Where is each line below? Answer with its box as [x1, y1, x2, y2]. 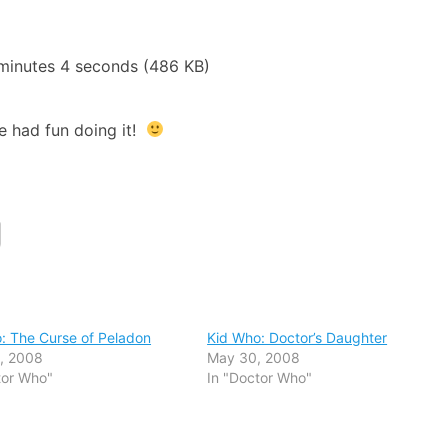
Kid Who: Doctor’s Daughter [207, 328, 388, 346]
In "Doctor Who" [207, 368, 313, 386]
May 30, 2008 [207, 348, 301, 366]
